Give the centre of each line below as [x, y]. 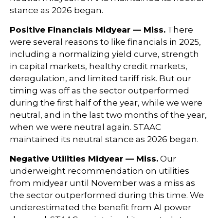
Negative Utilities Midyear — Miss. [84, 158]
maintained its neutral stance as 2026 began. [104, 139]
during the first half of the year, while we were [106, 102]
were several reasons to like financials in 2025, [105, 42]
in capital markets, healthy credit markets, [99, 66]
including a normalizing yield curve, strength [104, 54]
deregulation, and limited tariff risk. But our [100, 78]
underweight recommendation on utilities [100, 171]
